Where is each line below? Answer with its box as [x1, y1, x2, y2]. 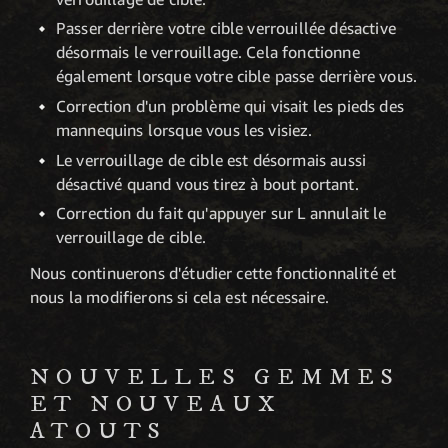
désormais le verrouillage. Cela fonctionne [56, 42, 360, 63]
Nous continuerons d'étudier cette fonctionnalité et [30, 263, 397, 284]
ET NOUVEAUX [30, 390, 282, 420]
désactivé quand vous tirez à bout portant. [56, 173, 359, 194]
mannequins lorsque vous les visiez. [56, 119, 313, 140]
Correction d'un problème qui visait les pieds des [56, 95, 404, 116]
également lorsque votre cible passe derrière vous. [56, 66, 418, 87]
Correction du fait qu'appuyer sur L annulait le [56, 203, 387, 224]
